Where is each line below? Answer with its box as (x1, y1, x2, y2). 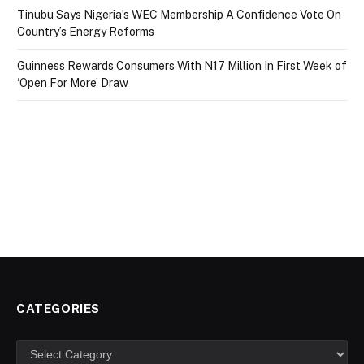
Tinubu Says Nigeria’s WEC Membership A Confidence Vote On (17, 7, 341, 21)
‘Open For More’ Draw (17, 76, 128, 89)
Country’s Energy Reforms (17, 24, 157, 38)
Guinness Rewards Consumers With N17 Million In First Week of (17, 58, 347, 72)
